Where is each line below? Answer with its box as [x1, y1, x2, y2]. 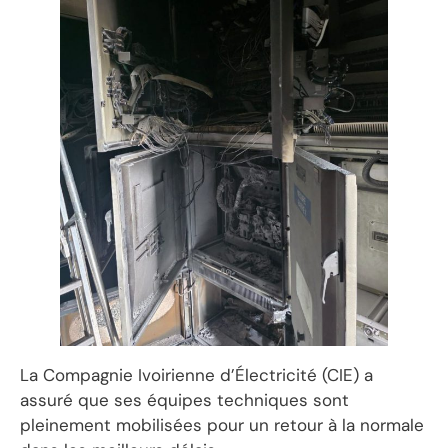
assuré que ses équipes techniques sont [20, 389, 349, 412]
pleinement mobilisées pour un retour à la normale [20, 414, 424, 437]
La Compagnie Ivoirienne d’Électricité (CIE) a [20, 364, 373, 387]
